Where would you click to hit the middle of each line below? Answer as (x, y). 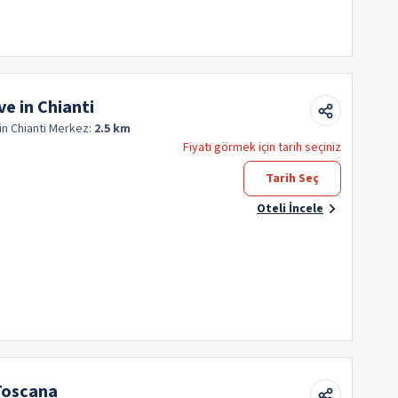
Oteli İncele (290, 208)
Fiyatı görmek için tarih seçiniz (262, 147)
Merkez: (72, 128)
